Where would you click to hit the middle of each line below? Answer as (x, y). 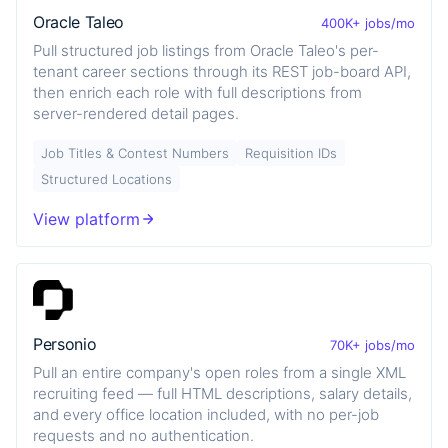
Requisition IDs (291, 152)
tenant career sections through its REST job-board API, (222, 71)
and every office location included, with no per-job (206, 414)
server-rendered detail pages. (136, 113)
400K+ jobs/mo (368, 22)
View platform (86, 218)
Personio (65, 344)
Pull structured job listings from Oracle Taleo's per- (206, 50)
